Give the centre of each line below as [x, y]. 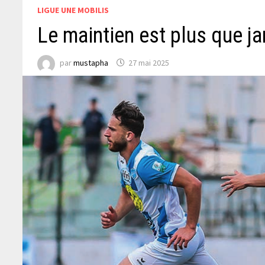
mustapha [91, 63]
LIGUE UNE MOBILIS [73, 10]
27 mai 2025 [149, 63]
